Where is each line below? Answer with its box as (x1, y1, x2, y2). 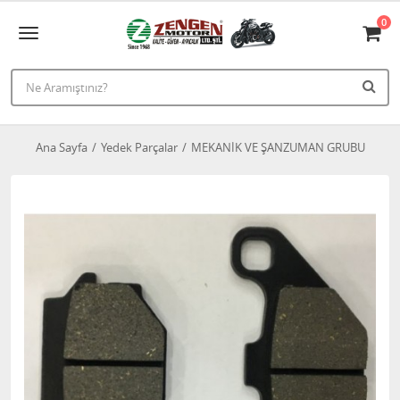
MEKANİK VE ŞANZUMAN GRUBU (190, 139, 365, 155)
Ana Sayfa (35, 139, 87, 155)
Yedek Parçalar (100, 139, 178, 155)
